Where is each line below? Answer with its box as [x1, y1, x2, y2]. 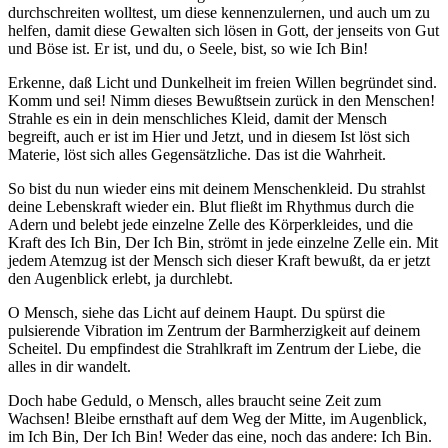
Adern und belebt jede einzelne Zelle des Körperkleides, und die [8, 216, 413, 234]
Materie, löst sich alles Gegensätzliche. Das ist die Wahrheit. [8, 146, 386, 164]
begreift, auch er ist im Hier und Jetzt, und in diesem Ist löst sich [8, 128, 410, 146]
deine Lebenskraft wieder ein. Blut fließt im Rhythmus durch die [8, 198, 414, 216]
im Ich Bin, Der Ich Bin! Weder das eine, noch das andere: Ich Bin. [8, 428, 432, 446]
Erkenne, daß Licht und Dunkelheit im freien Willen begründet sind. [8, 74, 437, 92]
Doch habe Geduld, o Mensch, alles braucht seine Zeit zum [8, 392, 381, 410]
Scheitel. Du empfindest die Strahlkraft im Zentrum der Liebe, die [8, 340, 421, 358]
